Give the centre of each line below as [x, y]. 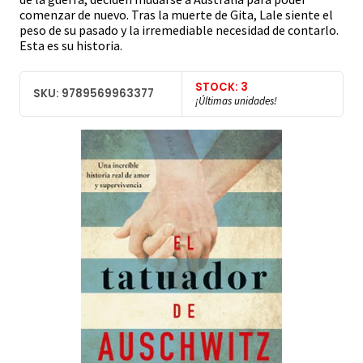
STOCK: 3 [222, 87]
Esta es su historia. [71, 46]
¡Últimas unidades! [236, 100]
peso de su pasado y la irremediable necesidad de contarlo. [179, 30]
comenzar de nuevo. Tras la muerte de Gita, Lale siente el [176, 15]
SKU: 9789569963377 [94, 94]
